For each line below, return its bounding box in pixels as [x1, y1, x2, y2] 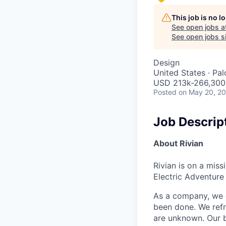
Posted [153, 88, 177, 97]
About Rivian [153, 138, 203, 148]
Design [153, 58, 180, 68]
